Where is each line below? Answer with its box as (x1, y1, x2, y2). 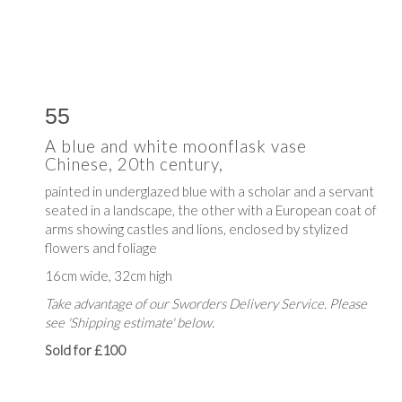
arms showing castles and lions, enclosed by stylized (45, 221, 348, 238)
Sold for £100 (45, 342, 127, 359)
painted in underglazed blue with (45, 183, 238, 200)
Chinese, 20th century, (45, 153, 223, 175)
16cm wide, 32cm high (45, 267, 172, 284)
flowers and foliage (45, 240, 157, 257)
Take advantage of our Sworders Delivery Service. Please (45, 295, 367, 312)
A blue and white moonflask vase (45, 135, 307, 157)
